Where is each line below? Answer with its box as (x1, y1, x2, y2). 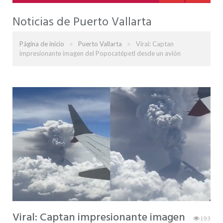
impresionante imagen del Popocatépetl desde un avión (19, 49, 181, 57)
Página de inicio (19, 40, 64, 48)
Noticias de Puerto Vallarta (12, 13, 152, 32)
